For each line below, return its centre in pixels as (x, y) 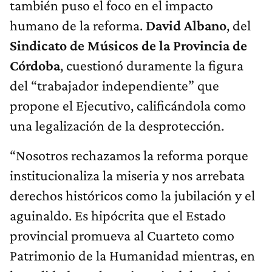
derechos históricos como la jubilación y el (132, 195)
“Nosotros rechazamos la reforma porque (129, 155)
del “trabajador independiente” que (114, 86)
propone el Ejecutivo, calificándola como (128, 106)
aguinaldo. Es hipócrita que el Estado (118, 216)
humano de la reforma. (78, 25)
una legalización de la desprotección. (117, 126)
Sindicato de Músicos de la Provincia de (128, 46)
